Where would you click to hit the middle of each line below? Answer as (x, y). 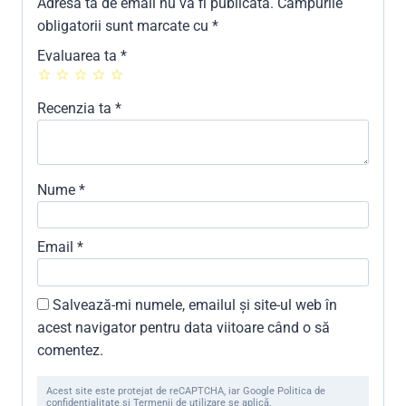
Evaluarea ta (79, 56)
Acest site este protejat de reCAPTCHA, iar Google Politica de (186, 391)
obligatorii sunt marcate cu (125, 26)
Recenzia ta (76, 109)
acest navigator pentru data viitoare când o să (184, 327)
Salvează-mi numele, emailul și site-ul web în (195, 304)
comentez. (70, 350)
